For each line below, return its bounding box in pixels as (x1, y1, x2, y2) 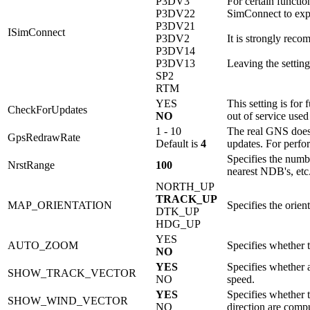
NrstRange (8, 159, 55, 172)
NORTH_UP (156, 181, 215, 193)
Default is (156, 138, 201, 150)
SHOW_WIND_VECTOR (8, 295, 128, 307)
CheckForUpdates (8, 104, 87, 116)
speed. (227, 273, 255, 286)
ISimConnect (8, 26, 65, 39)
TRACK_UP (156, 193, 217, 206)
